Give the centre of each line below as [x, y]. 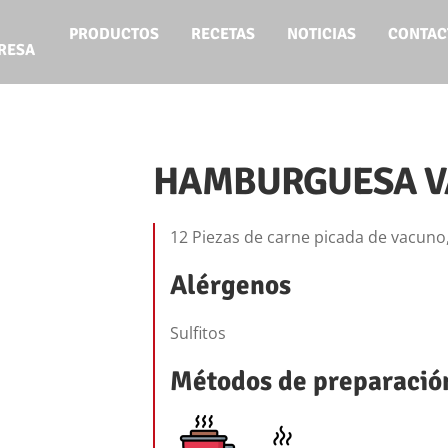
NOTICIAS [322, 33]
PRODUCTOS [114, 33]
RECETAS [223, 33]
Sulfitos [197, 333]
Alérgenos [230, 285]
